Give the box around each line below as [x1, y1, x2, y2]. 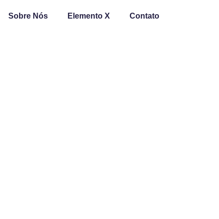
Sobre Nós [8, 12, 48, 20]
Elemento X [67, 12, 110, 20]
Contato [130, 12, 159, 20]
